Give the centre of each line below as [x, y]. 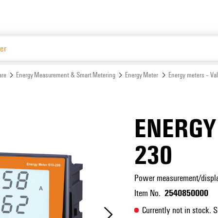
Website [180, 68]
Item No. [147, 192]
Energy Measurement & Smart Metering [65, 74]
